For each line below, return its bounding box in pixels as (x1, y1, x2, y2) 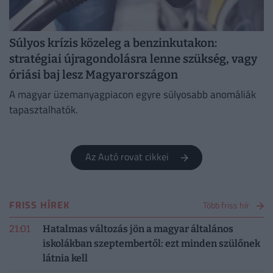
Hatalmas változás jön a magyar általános (43, 223, 234, 235)
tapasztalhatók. (9, 101, 78, 118)
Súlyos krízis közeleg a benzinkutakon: (9, 36, 217, 51)
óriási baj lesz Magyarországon (9, 68, 178, 82)
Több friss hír (203, 199, 249, 212)
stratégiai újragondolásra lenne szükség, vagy (9, 52, 257, 66)
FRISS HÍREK (9, 197, 69, 213)
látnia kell (43, 252, 88, 264)
